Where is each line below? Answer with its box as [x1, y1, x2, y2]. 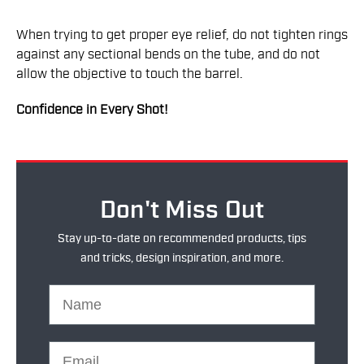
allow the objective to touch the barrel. [16, 66, 243, 83]
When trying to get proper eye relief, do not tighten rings [16, 27, 348, 44]
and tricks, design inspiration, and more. [80, 251, 284, 266]
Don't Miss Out [99, 195, 265, 227]
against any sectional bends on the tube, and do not [16, 46, 320, 63]
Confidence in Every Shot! [16, 102, 171, 119]
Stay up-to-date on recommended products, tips [58, 232, 306, 247]
